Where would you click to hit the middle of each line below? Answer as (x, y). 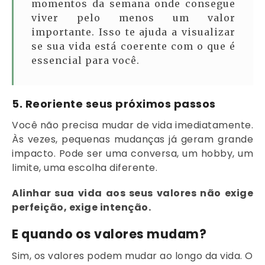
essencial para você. (85, 60)
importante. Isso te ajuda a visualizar (133, 32)
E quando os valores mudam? (109, 234)
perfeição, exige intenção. (81, 207)
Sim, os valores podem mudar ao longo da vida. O (132, 256)
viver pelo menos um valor (133, 17)
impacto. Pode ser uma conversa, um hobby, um (132, 153)
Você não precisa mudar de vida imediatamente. (132, 125)
